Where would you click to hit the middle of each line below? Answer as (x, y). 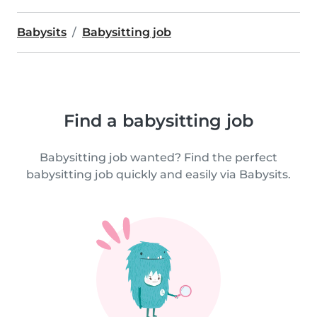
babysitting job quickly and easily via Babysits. (158, 174)
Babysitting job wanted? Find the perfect (158, 157)
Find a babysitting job (158, 120)
